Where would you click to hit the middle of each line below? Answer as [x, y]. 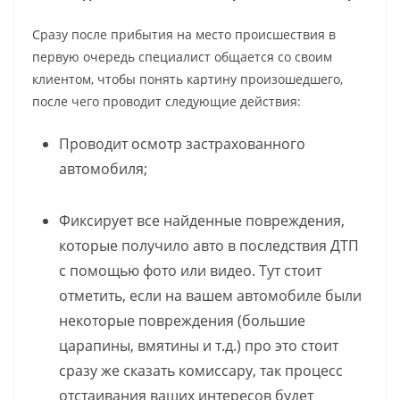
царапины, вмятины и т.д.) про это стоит [199, 345]
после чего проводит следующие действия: [167, 101]
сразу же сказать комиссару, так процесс [201, 370]
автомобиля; [103, 168]
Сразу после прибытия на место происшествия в [184, 34]
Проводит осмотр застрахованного [182, 143]
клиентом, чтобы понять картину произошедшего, [187, 79]
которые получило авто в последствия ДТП [209, 245]
